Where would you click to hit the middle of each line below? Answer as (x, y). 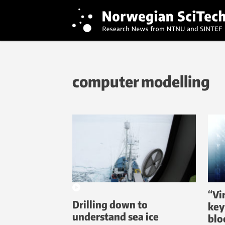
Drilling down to (110, 204)
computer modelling (141, 81)
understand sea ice (116, 216)
